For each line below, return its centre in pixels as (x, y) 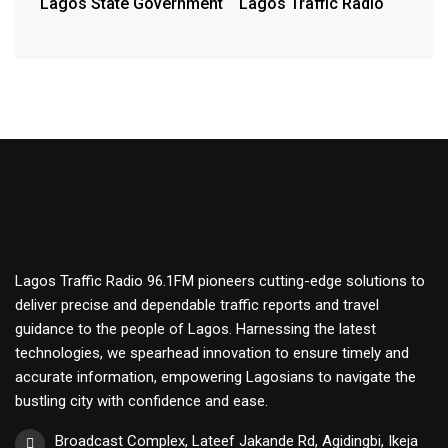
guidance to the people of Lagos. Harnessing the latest (195, 329)
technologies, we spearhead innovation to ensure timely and (212, 353)
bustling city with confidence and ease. (141, 401)
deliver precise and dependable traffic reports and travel (197, 305)
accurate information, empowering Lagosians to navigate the (215, 377)
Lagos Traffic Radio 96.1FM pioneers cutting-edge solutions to (220, 281)
